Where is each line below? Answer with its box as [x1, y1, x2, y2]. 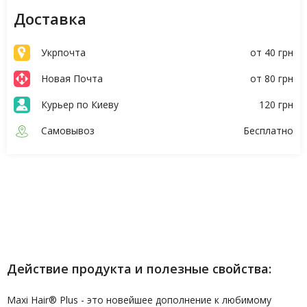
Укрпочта [41, 46, 86, 59]
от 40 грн [250, 46, 293, 59]
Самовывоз [41, 124, 95, 137]
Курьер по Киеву [41, 98, 119, 111]
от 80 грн [250, 72, 293, 85]
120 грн [259, 98, 293, 111]
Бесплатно [243, 124, 293, 137]
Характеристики [75, 189, 140, 201]
